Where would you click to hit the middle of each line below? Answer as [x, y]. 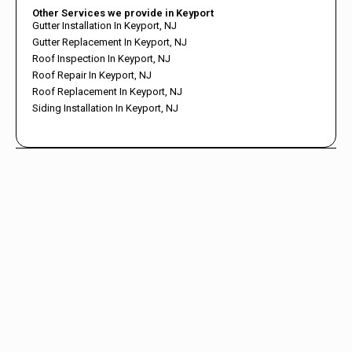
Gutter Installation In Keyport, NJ [104, 25]
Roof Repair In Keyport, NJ [92, 75]
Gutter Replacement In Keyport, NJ [110, 42]
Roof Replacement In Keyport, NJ [107, 91]
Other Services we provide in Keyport [123, 13]
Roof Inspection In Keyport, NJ [101, 58]
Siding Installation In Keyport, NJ [105, 108]
